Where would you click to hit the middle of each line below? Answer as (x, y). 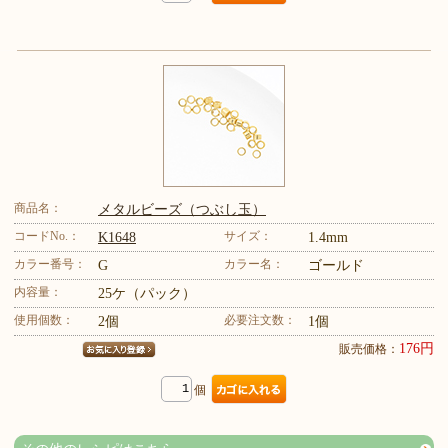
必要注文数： (260, 319)
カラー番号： (50, 263)
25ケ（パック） (147, 293)
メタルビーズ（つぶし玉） (182, 209)
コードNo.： (47, 235)
